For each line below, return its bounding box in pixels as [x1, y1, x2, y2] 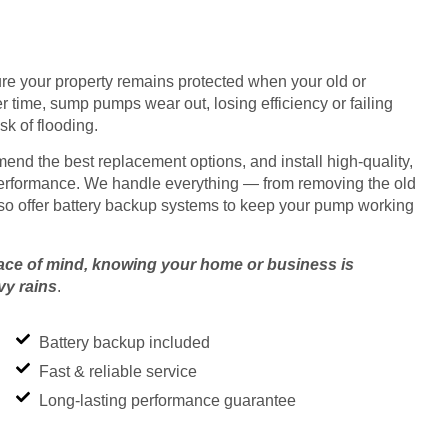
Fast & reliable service [38, 363, 197, 381]
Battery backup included [38, 334, 210, 352]
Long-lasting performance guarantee [38, 392, 296, 410]
